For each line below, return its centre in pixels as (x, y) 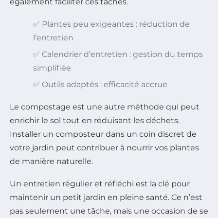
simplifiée (52, 68)
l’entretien (53, 38)
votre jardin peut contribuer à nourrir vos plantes (104, 148)
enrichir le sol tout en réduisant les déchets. (95, 121)
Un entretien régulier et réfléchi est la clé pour (100, 184)
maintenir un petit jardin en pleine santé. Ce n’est (106, 198)
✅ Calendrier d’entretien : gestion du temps (118, 54)
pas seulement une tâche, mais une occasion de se (109, 211)
